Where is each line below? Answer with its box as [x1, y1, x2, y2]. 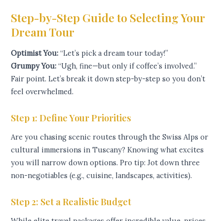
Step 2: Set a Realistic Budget [11, 195, 132, 208]
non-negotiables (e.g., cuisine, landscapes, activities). [11, 171, 192, 181]
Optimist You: [11, 48, 59, 58]
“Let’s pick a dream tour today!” [58, 48, 169, 58]
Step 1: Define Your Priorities [11, 111, 132, 124]
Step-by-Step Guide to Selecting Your [11, 9, 206, 25]
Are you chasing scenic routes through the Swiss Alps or [11, 132, 209, 142]
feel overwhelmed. [11, 87, 74, 97]
